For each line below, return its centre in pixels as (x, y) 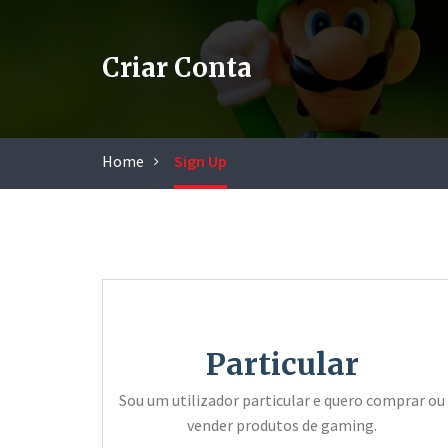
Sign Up (200, 161)
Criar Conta (177, 67)
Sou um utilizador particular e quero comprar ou (282, 400)
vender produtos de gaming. (282, 425)
